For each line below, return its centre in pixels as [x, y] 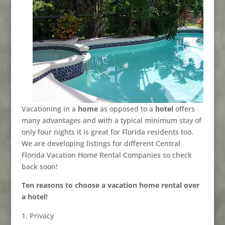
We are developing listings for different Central [101, 144]
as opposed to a [126, 109]
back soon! [39, 167]
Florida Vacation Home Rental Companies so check [106, 155]
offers [184, 109]
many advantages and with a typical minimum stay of [111, 121]
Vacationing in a [49, 109]
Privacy [41, 216]
